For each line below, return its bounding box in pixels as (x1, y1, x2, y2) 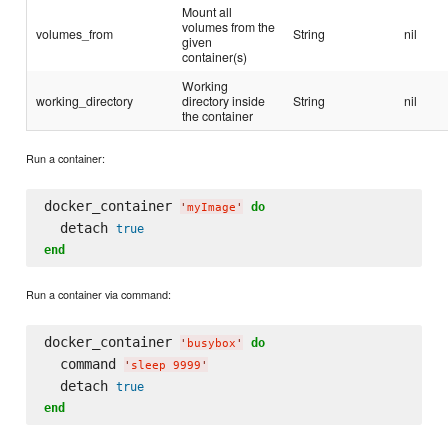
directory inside (182, 92, 266, 110)
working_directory (36, 92, 134, 110)
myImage (186, 200, 236, 214)
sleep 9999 (130, 358, 201, 372)
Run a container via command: (26, 285, 172, 302)
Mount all (182, 3, 233, 21)
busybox (186, 336, 236, 350)
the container (182, 107, 254, 125)
